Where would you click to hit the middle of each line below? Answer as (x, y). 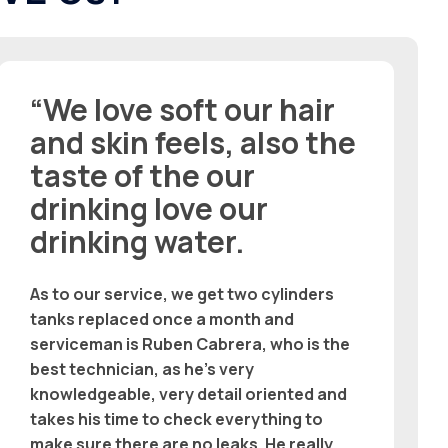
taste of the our (143, 175)
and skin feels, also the (193, 142)
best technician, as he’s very (142, 368)
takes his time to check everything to (177, 418)
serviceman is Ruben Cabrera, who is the (190, 343)
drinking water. (138, 241)
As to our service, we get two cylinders (182, 293)
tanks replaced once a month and (162, 318)
